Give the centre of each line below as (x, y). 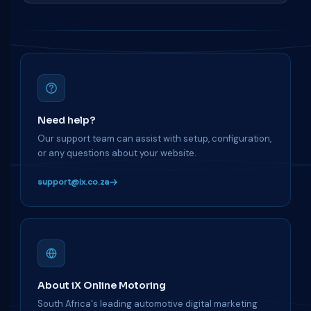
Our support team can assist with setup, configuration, (154, 138)
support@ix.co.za (73, 182)
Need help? (66, 120)
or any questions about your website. (117, 153)
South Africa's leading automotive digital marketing (148, 304)
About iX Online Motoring (102, 285)
